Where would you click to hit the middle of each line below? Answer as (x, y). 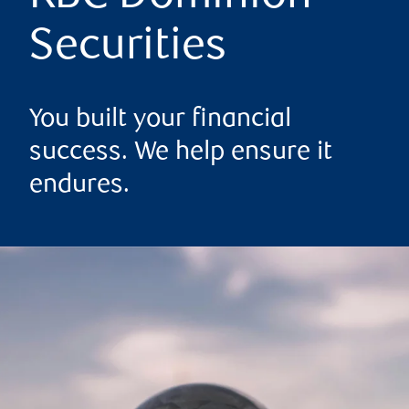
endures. (79, 186)
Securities (128, 49)
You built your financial (160, 120)
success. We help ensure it (181, 153)
